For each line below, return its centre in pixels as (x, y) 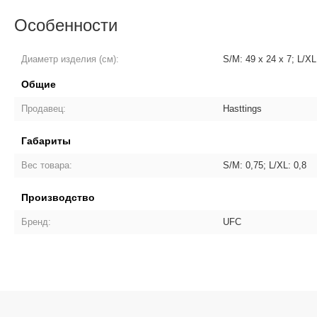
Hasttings (243, 109)
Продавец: (44, 109)
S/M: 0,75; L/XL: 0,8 (265, 165)
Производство (58, 197)
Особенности (66, 24)
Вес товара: (47, 165)
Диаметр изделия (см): (70, 59)
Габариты (46, 141)
